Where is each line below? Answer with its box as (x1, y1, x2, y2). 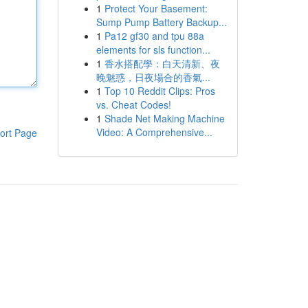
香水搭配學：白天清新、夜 (104, 56, 220, 70)
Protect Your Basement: (104, 1, 208, 15)
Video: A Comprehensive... (96, 125, 212, 139)
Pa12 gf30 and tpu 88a (104, 29, 204, 43)
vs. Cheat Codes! (96, 98, 171, 111)
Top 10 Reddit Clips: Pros (104, 84, 215, 98)
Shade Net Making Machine (104, 111, 225, 125)
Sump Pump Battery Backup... (96, 15, 227, 29)
